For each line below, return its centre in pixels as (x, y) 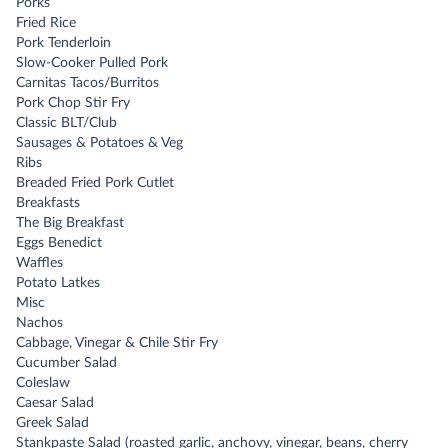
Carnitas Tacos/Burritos (87, 83)
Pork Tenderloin (63, 43)
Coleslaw (43, 383)
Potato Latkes (58, 283)
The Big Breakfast (70, 223)
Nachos (39, 323)
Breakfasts (48, 203)
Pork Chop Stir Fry (73, 103)
